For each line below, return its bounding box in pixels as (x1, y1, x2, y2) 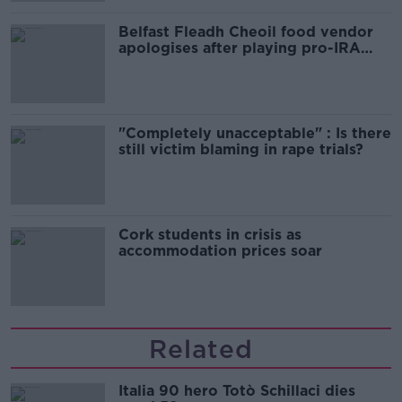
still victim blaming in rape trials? (118, 141, 363, 159)
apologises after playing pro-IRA (118, 39, 361, 57)
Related (149, 334, 253, 365)
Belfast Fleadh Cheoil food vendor (118, 23, 373, 41)
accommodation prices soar (118, 242, 322, 260)
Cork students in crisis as (118, 226, 301, 244)
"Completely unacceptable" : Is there (118, 125, 391, 143)
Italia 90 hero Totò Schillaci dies (118, 382, 355, 400)
